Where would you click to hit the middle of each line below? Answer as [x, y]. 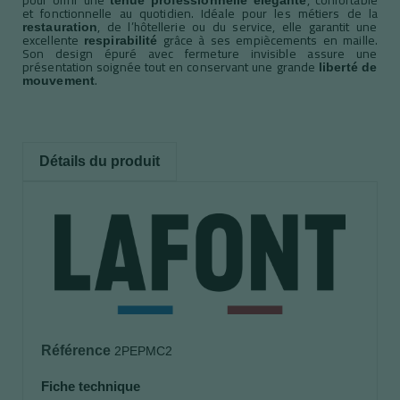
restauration [60, 26]
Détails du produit [100, 161]
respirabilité [121, 40]
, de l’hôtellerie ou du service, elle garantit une [237, 26]
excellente [54, 40]
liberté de [348, 67]
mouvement [58, 80]
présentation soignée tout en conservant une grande [171, 67]
